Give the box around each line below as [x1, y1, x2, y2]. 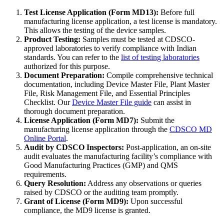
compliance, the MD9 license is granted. [24, 206, 150, 215]
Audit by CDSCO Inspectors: [24, 143, 124, 152]
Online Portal [24, 134, 66, 143]
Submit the [138, 116, 174, 125]
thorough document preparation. [24, 107, 125, 116]
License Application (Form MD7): [24, 116, 138, 125]
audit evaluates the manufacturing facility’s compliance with [24, 152, 212, 161]
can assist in [151, 98, 191, 107]
